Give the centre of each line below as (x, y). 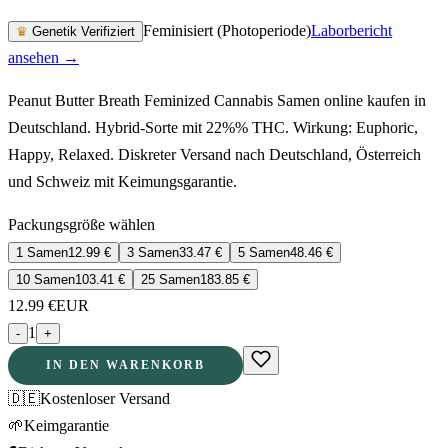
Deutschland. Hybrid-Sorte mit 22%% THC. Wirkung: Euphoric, (213, 127)
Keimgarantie (66, 425)
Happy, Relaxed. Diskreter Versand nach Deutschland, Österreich (214, 154)
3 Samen (153, 252)
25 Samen (170, 279)
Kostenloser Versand (105, 398)
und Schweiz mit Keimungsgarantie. (122, 181)
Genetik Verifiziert (81, 31)
